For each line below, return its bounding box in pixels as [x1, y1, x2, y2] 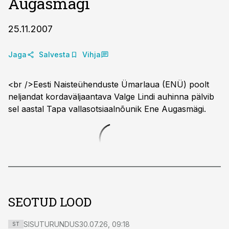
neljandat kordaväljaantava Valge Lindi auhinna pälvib [8, 91, 214, 102]
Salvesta [39, 50, 70, 59]
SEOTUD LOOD [8, 194, 91, 210]
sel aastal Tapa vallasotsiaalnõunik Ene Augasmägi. [8, 104, 206, 114]
